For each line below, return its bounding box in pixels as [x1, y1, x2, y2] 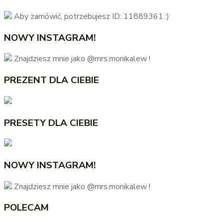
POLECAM [4, 201, 49, 215]
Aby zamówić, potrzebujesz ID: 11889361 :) [12, 10, 169, 22]
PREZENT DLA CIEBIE [4, 74, 99, 87]
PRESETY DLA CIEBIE [4, 116, 98, 129]
